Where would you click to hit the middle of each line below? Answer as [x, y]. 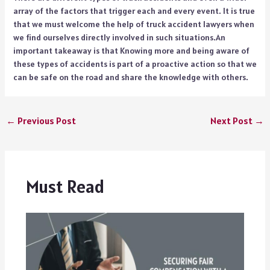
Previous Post [46, 120]
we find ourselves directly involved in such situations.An [119, 37]
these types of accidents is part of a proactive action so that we [135, 64]
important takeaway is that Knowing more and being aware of [131, 50]
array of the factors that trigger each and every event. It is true [134, 11]
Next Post [233, 120]
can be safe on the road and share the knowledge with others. [130, 77]
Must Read [65, 187]
